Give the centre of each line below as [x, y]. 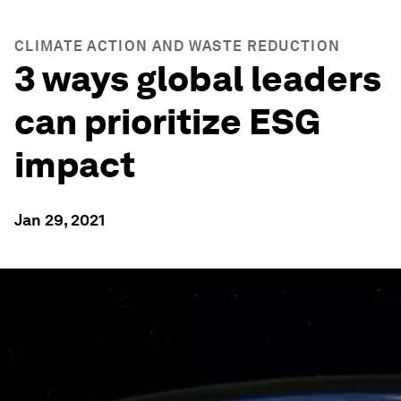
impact [75, 165]
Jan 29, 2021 [60, 220]
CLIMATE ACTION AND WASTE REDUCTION [178, 46]
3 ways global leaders [198, 79]
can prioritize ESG [167, 122]
